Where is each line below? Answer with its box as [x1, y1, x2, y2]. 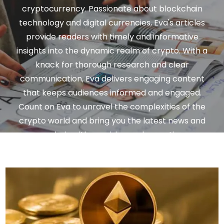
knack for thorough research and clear [35, 58, 189, 70]
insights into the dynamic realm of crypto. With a [16, 44, 207, 56]
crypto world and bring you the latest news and [18, 114, 205, 126]
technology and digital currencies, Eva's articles [19, 16, 205, 28]
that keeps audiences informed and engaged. [22, 86, 201, 98]
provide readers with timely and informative [25, 30, 198, 42]
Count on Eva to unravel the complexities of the [18, 100, 205, 112]
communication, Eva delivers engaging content [19, 72, 204, 84]
